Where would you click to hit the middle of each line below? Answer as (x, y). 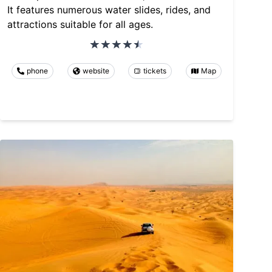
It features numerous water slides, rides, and (109, 9)
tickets (155, 70)
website (96, 70)
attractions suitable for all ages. (80, 24)
